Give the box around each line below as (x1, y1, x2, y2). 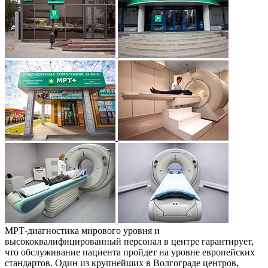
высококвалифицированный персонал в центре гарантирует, (5, 236, 254, 246)
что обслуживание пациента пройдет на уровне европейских (5, 246, 255, 257)
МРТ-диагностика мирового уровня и (5, 225, 160, 236)
